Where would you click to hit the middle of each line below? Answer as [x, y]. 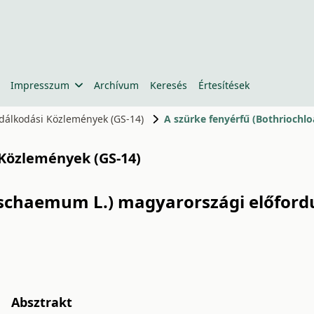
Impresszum [40, 85]
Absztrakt [42, 302]
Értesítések [224, 85]
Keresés [168, 85]
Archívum [116, 85]
